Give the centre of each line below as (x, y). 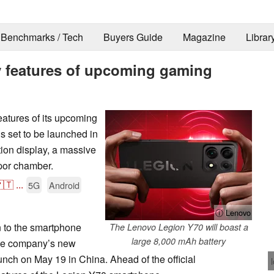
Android (64, 185)
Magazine (204, 37)
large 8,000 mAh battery (179, 241)
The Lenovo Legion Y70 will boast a (179, 227)
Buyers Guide (133, 37)
